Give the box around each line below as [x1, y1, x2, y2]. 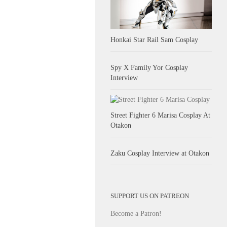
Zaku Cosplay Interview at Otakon [110, 149, 209, 158]
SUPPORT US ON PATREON [110, 193, 189, 200]
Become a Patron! [110, 209, 162, 217]
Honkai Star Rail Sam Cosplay [110, 36, 198, 44]
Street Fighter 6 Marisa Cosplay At [110, 111, 210, 120]
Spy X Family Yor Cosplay [110, 64, 188, 72]
